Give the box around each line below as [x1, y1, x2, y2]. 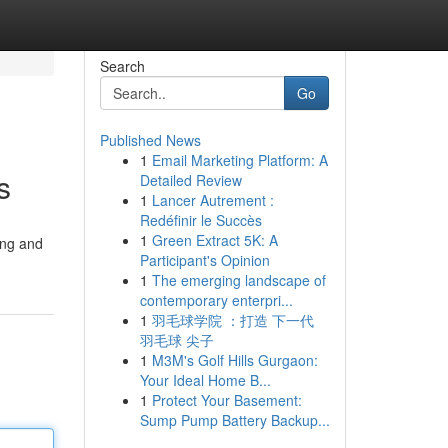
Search [99, 56, 145, 76]
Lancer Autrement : [151, 190, 274, 210]
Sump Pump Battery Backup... [139, 410, 330, 430]
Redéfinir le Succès [139, 210, 262, 230]
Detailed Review [139, 170, 242, 190]
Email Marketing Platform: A [151, 150, 328, 170]
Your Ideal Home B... [139, 370, 271, 390]
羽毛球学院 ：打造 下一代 [151, 310, 314, 330]
